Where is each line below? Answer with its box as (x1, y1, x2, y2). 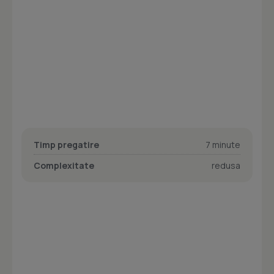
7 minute (206, 139, 240, 150)
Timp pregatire (34, 139, 99, 150)
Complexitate (34, 160, 94, 171)
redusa (212, 160, 240, 171)
